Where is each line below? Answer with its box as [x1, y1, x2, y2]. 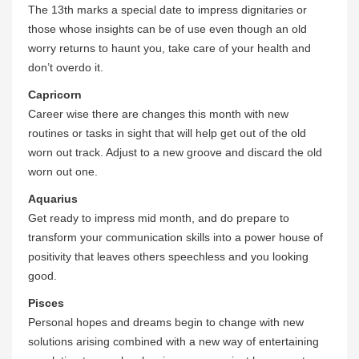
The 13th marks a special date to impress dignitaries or [28, 3, 307, 17]
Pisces [28, 296, 64, 310]
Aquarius [28, 192, 78, 206]
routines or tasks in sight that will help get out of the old [28, 127, 306, 140]
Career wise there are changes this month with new [28, 107, 288, 121]
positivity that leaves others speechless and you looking [28, 250, 309, 264]
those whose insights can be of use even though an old [28, 22, 307, 36]
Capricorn [28, 88, 82, 102]
